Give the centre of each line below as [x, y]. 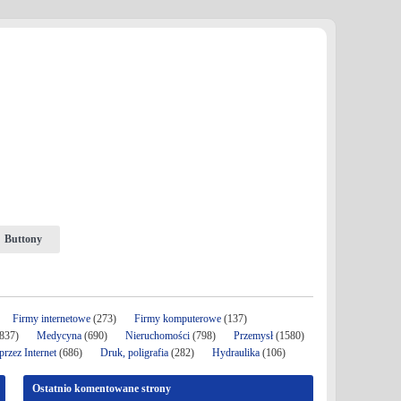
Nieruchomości [158, 336]
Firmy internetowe [53, 319]
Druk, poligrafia [134, 353]
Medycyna [59, 336]
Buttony [23, 239]
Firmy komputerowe [178, 319]
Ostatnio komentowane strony [101, 388]
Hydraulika [236, 353]
